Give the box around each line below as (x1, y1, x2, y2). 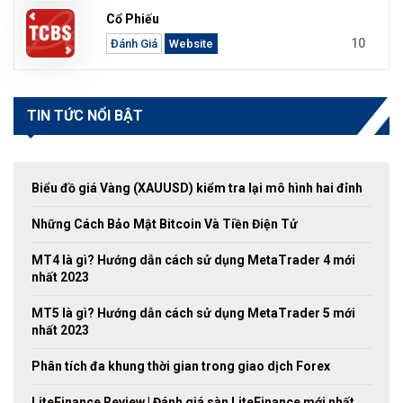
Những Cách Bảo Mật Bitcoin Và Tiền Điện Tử (31, 217, 298, 232)
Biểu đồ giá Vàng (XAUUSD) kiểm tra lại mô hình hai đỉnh (31, 181, 363, 196)
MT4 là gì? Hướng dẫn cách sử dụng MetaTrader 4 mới (31, 253, 355, 268)
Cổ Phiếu (106, 12, 160, 27)
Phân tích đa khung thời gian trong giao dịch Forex (31, 359, 330, 374)
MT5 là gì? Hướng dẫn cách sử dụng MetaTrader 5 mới (31, 306, 355, 321)
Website (169, 36, 214, 50)
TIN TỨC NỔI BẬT (27, 107, 143, 125)
